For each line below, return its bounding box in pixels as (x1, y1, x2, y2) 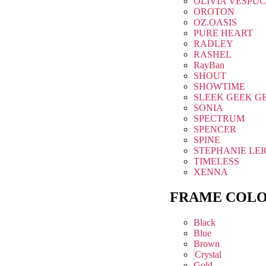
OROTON (193, 7, 235, 17)
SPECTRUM (193, 113, 245, 124)
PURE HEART (193, 28, 253, 39)
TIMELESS (193, 156, 239, 167)
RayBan (193, 60, 224, 71)
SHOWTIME (193, 81, 245, 92)
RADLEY (193, 39, 233, 49)
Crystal (194, 249, 221, 260)
